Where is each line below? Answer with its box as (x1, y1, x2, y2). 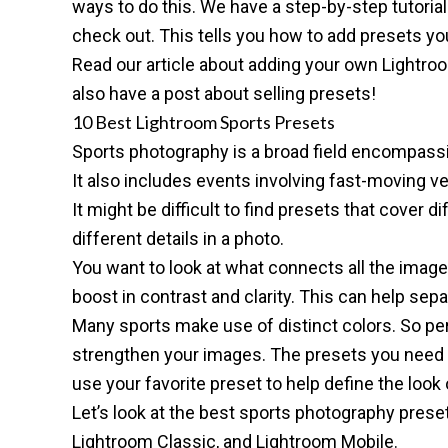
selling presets (253, 83, 371, 104)
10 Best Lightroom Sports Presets (72, 111, 335, 133)
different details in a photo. (72, 228, 284, 249)
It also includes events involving (72, 170, 329, 191)
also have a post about (72, 83, 253, 104)
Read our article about (72, 54, 248, 75)
